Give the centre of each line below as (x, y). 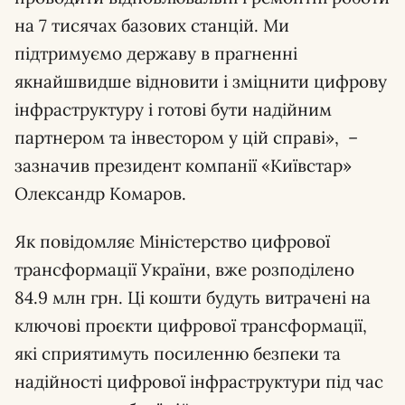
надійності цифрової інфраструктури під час (199, 381)
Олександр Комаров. (100, 193)
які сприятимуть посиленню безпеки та (178, 353)
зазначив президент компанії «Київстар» (183, 165)
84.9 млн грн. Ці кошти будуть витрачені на (193, 297)
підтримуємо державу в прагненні (156, 53)
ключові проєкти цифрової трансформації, (191, 325)
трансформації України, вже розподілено (184, 269)
